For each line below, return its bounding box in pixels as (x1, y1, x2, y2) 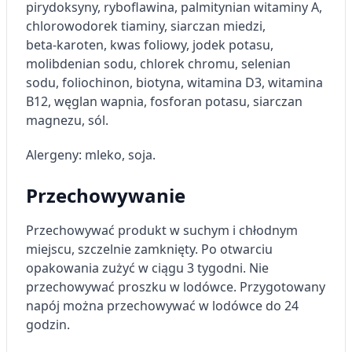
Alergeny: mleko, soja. (26, 146, 156, 163)
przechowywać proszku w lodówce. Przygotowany (26, 278, 325, 295)
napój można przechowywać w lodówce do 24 (26, 297, 299, 314)
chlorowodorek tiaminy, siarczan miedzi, (26, 17, 266, 35)
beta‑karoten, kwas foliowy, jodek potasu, (26, 36, 273, 53)
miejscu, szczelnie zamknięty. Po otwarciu (26, 240, 273, 258)
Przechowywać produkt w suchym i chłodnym (26, 222, 298, 239)
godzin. (26, 316, 70, 333)
